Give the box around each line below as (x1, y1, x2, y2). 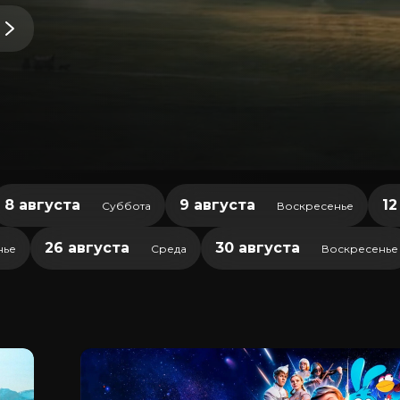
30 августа (215, 239, 300, 256)
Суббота (102, 199, 151, 212)
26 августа (45, 239, 129, 256)
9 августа (179, 196, 255, 213)
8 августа (4, 196, 80, 213)
